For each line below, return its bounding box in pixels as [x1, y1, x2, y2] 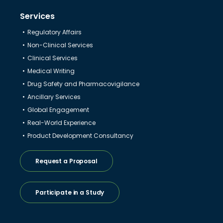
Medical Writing [27, 66, 75, 75]
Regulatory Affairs [27, 27, 82, 36]
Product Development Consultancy [27, 131, 133, 140]
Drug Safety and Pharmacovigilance [27, 79, 139, 88]
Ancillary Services [27, 92, 81, 101]
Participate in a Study [35, 188, 105, 197]
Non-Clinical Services [27, 40, 93, 49]
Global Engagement [27, 105, 89, 114]
